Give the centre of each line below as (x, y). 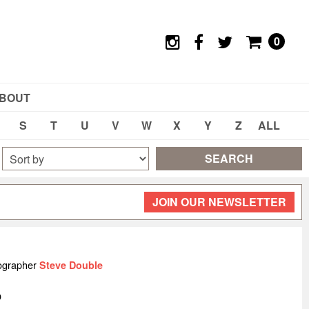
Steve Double (71, 265)
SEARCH (229, 158)
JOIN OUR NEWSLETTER (219, 202)
